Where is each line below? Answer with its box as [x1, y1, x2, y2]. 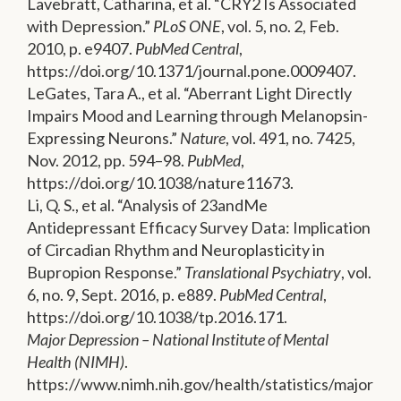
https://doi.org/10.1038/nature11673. [27, 173, 294, 193]
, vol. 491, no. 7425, [226, 128, 355, 149]
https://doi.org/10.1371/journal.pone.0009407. [27, 61, 356, 81]
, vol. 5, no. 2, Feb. [221, 16, 339, 37]
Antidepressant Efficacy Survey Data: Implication [27, 218, 371, 238]
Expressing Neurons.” [27, 128, 180, 149]
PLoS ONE [153, 16, 221, 37]
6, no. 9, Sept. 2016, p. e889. [27, 285, 219, 305]
